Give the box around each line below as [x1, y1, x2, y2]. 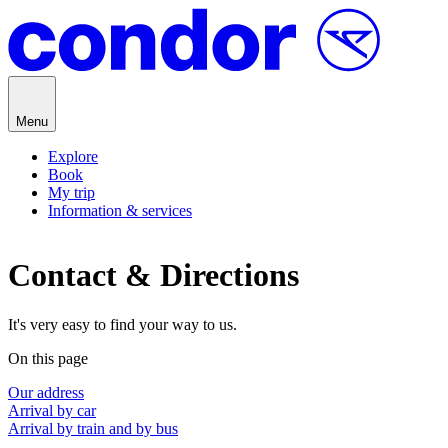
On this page [8, 349, 88, 367]
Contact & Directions [8, 257, 299, 294]
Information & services [48, 202, 192, 219]
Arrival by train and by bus [8, 419, 178, 437]
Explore [48, 148, 98, 165]
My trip [48, 184, 95, 201]
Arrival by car [8, 401, 96, 419]
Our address [8, 383, 84, 401]
